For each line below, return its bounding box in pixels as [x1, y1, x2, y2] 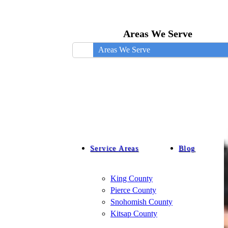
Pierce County [110, 186, 156, 194]
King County [110, 174, 153, 183]
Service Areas [90, 145, 139, 152]
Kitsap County [110, 209, 157, 218]
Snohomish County [110, 197, 173, 206]
